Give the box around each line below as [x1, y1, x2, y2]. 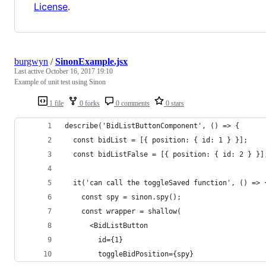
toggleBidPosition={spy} [65, 250, 194, 259]
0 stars [164, 99, 184, 108]
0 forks [78, 99, 100, 108]
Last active [14, 67, 46, 76]
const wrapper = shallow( [65, 207, 181, 216]
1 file [47, 99, 64, 108]
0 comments [114, 99, 150, 108]
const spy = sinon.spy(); [65, 193, 181, 202]
